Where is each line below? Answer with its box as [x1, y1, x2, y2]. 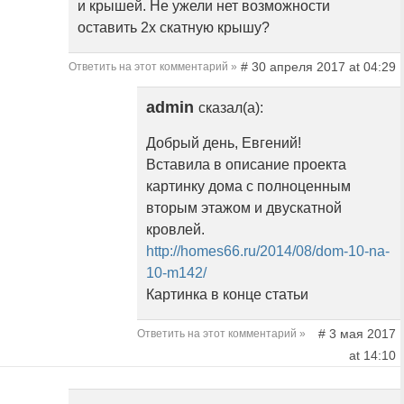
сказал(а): [198, 100, 263, 116]
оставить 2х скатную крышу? [78, 20, 270, 36]
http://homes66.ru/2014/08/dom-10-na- [146, 243, 390, 260]
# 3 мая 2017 [317, 326, 396, 342]
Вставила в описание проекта [146, 157, 346, 173]
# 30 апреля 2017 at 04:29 [240, 60, 396, 75]
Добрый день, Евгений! [146, 135, 301, 151]
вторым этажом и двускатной [146, 200, 342, 216]
